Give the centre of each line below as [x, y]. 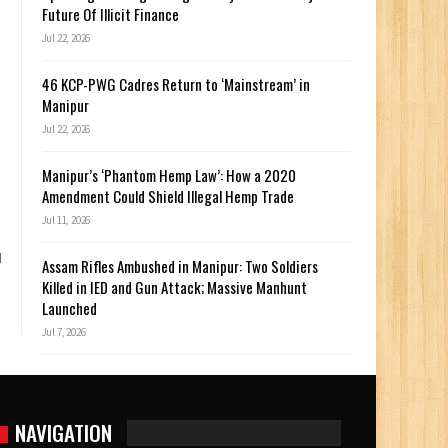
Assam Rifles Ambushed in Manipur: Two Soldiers [179, 266]
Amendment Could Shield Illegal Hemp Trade [167, 196]
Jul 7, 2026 [63, 332]
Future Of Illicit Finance [110, 14]
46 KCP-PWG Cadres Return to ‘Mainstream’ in [175, 84]
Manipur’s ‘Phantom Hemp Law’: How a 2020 [168, 175]
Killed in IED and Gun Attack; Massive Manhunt [174, 287]
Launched [69, 308]
